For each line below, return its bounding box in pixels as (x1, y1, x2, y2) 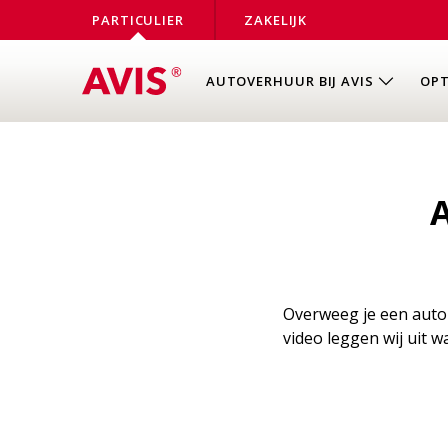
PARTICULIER (92, 11, 185, 29)
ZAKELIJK (244, 11, 308, 29)
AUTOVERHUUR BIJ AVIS (205, 71, 374, 90)
